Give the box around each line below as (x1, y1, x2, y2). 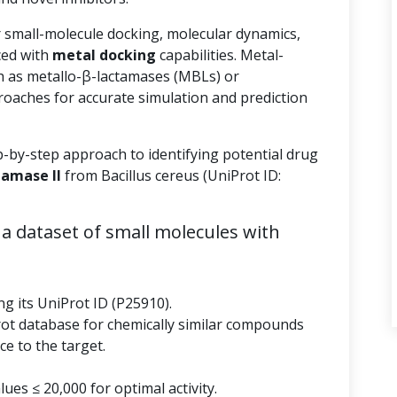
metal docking (52, 45, 156, 65)
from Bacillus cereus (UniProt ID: (61, 166, 281, 185)
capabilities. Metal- (156, 45, 284, 65)
